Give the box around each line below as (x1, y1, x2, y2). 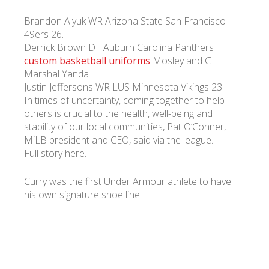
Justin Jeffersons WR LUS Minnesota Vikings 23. (24, 80, 224, 94)
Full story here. (24, 147, 86, 160)
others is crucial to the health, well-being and (24, 107, 213, 120)
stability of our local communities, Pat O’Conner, (24, 120, 226, 133)
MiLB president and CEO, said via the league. (24, 133, 213, 147)
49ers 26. (24, 28, 64, 41)
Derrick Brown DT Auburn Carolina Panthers (24, 41, 214, 54)
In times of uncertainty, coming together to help (24, 94, 225, 107)
